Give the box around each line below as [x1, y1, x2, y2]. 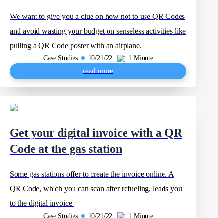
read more [83, 67, 114, 74]
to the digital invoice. [10, 199, 74, 207]
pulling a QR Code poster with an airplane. [10, 41, 142, 50]
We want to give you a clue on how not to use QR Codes [10, 12, 185, 20]
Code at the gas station [10, 143, 122, 155]
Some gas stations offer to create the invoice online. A [10, 170, 174, 178]
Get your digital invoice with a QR [10, 127, 182, 139]
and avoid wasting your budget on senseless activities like [10, 27, 186, 35]
